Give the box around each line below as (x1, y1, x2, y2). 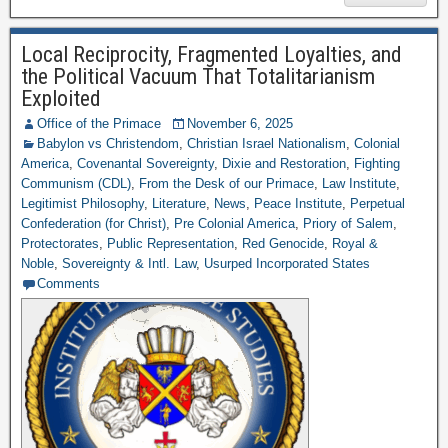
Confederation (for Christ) (21, 216, 166, 231)
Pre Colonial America (174, 216, 295, 231)
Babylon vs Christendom (37, 136, 179, 151)
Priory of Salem (303, 216, 393, 231)
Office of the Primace (37, 116, 161, 131)
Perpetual (350, 196, 405, 211)
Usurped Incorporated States (204, 256, 370, 271)
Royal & (332, 236, 378, 251)
